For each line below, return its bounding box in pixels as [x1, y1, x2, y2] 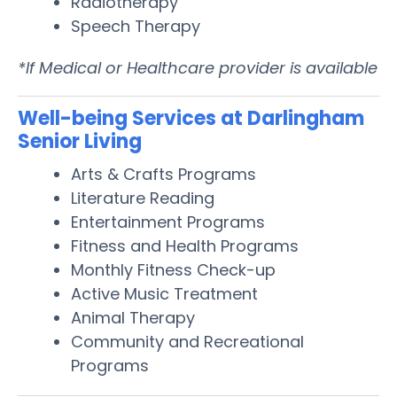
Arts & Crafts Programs [71, 162, 256, 185]
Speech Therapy [71, 14, 200, 37]
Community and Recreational [71, 330, 304, 353]
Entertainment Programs [71, 210, 265, 233]
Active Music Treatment [71, 282, 258, 305]
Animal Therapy [71, 306, 195, 329]
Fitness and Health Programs [71, 234, 299, 257]
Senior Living [18, 127, 142, 155]
